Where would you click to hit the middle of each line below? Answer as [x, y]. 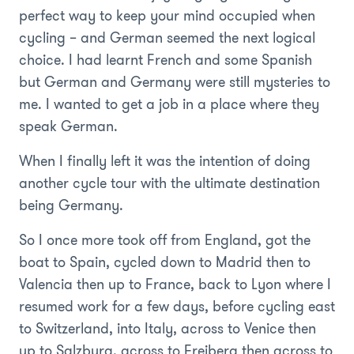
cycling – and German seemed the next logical [167, 38]
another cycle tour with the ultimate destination [169, 183]
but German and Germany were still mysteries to [175, 82]
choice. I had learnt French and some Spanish [166, 60]
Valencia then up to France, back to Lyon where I [175, 284]
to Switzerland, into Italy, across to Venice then [168, 328]
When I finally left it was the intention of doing [165, 161]
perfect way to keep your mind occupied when [167, 15]
